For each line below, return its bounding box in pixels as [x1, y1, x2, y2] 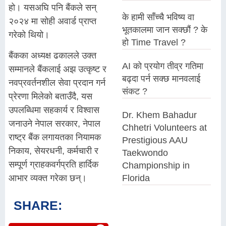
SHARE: [14, 198, 62, 212]
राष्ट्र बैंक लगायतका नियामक [9, 132, 101, 143]
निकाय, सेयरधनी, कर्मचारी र [9, 146, 98, 156]
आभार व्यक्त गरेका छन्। [9, 173, 87, 184]
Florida [122, 173, 150, 183]
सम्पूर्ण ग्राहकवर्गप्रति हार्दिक [9, 159, 98, 170]
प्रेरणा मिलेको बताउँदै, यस [9, 91, 92, 102]
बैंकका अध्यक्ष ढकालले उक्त [9, 50, 96, 61]
